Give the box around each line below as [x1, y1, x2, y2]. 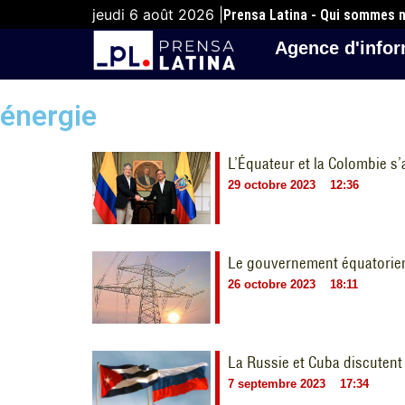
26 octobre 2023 [228, 278, 316, 291]
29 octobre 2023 [228, 178, 316, 192]
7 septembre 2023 [228, 377, 326, 391]
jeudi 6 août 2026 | [92, 5, 223, 24]
